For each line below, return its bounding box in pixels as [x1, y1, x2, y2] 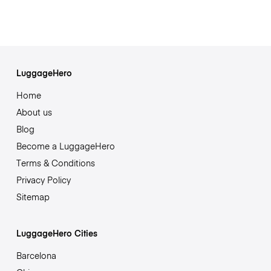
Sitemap [16, 190, 50, 203]
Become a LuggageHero [16, 139, 115, 152]
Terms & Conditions [16, 156, 95, 169]
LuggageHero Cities [16, 226, 97, 239]
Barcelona [16, 249, 56, 261]
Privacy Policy [16, 173, 71, 186]
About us [16, 105, 52, 118]
